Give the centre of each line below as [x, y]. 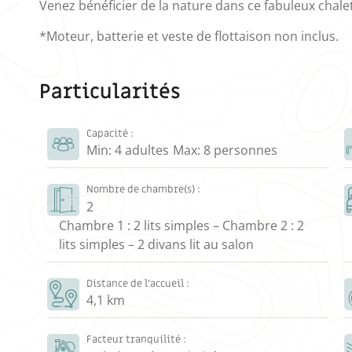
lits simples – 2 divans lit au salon [157, 244]
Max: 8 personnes [225, 150]
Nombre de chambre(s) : [144, 190]
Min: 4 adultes [128, 150]
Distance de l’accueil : [138, 283]
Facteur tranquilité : [137, 340]
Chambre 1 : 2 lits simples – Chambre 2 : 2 [182, 225]
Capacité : [110, 134]
